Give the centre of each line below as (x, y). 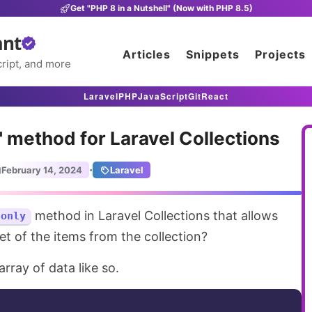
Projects (280, 54)
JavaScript (163, 96)
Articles (147, 54)
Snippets (213, 54)
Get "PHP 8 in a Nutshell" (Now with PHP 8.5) (161, 8)
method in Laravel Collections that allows (155, 216)
